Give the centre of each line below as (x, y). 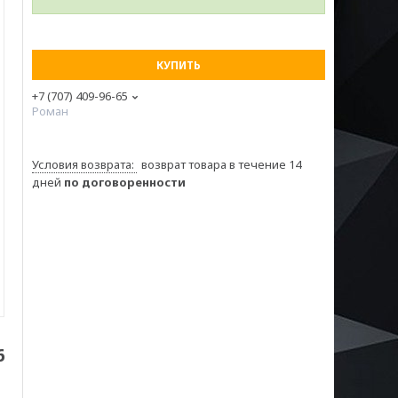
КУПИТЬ (179, 65)
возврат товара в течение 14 (221, 164)
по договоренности (125, 182)
